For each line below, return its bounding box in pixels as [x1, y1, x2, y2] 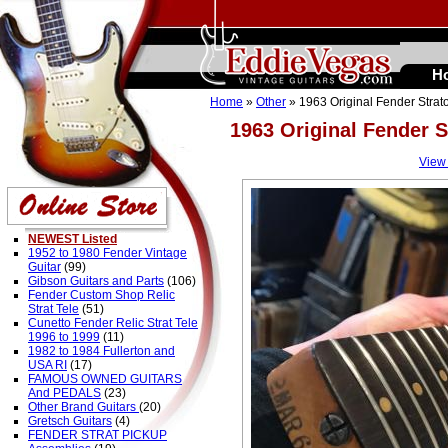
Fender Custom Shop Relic [28, 288, 175, 302]
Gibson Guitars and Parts [28, 274, 164, 288]
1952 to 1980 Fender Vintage [28, 246, 187, 260]
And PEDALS [28, 386, 101, 400]
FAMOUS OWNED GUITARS [28, 372, 182, 386]
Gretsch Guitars [28, 414, 112, 428]
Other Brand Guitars [28, 400, 139, 414]
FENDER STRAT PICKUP [28, 428, 167, 442]
